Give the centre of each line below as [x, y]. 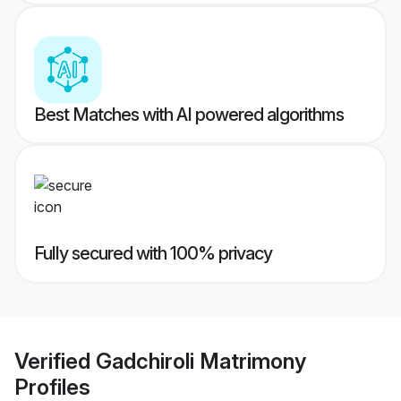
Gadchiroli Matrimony [201, 361]
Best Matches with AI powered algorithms [189, 115]
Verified [55, 361]
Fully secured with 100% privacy [153, 254]
